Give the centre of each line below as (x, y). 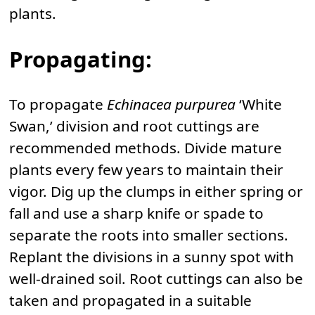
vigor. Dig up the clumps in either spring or (156, 191)
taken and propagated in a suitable (130, 300)
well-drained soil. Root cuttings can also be (156, 278)
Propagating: (81, 59)
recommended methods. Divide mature (146, 147)
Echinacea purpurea (171, 104)
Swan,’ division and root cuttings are (134, 126)
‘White (259, 104)
